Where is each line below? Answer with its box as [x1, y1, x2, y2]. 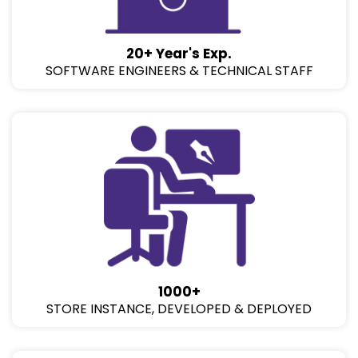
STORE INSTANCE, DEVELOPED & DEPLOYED [46, 300, 312, 319]
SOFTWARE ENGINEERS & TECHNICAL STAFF [45, 62, 313, 81]
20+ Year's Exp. [126, 44, 232, 64]
